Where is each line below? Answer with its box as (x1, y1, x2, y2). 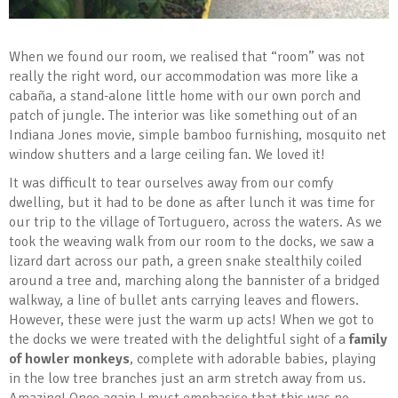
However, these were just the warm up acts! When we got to (9, 311, 374, 330)
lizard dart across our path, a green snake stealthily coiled (9, 252, 362, 271)
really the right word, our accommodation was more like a (9, 68, 358, 86)
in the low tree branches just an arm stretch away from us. (9, 370, 366, 388)
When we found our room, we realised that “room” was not (9, 48, 365, 67)
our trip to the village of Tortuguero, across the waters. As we (9, 213, 382, 232)
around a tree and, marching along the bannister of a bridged (9, 272, 379, 291)
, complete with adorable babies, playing (130, 350, 376, 369)
